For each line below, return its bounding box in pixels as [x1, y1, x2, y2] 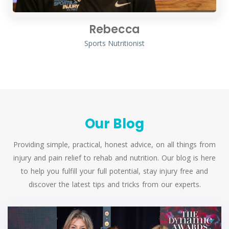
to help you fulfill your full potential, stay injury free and [21, 166, 208, 176]
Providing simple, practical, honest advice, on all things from [13, 139, 216, 149]
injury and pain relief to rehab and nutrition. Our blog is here [13, 152, 216, 163]
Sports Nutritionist [84, 38, 145, 48]
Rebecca [89, 21, 140, 37]
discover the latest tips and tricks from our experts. [28, 179, 201, 189]
